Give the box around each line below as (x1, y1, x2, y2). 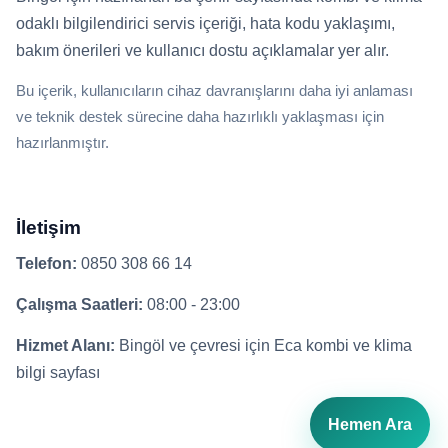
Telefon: (16, 255, 77, 272)
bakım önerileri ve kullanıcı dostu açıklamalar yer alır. (16, 42, 389, 59)
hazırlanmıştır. (16, 134, 109, 151)
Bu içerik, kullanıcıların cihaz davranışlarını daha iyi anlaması (16, 82, 413, 99)
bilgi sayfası (16, 364, 100, 381)
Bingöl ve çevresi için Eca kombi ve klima (115, 337, 412, 354)
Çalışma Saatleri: (16, 296, 143, 313)
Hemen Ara (328, 412, 412, 430)
